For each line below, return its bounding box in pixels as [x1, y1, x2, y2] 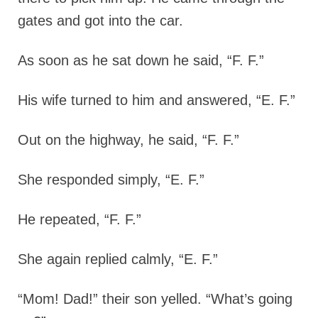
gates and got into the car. [18, 13, 183, 28]
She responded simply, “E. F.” [18, 172, 204, 187]
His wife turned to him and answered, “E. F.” [18, 92, 295, 108]
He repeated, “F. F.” [18, 212, 141, 227]
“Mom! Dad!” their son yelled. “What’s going [18, 291, 292, 307]
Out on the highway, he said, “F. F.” [18, 132, 239, 148]
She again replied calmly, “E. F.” [18, 251, 218, 267]
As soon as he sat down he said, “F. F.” [18, 53, 264, 68]
